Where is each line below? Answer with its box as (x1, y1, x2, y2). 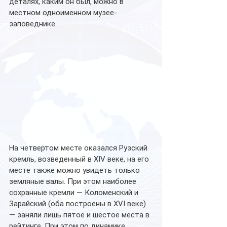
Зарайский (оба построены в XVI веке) (9, 199, 148, 209)
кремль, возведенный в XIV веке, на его (9, 155, 151, 164)
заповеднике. (9, 19, 57, 28)
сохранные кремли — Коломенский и (9, 188, 140, 198)
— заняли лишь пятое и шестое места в (9, 210, 152, 220)
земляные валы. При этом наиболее (9, 177, 138, 186)
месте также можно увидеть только (9, 166, 142, 175)
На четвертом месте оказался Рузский (9, 143, 149, 153)
